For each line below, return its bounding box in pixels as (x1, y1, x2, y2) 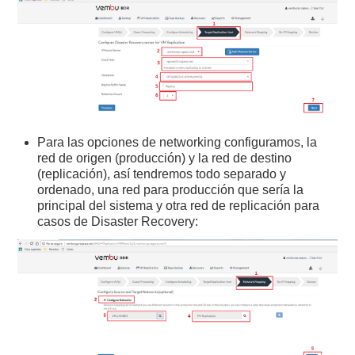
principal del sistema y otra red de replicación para (37, 199, 320, 213)
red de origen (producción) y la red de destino (37, 151, 292, 166)
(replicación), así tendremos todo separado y (37, 167, 287, 181)
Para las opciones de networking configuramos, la (37, 136, 318, 150)
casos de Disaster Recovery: (37, 215, 199, 229)
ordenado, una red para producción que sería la (37, 183, 304, 197)
